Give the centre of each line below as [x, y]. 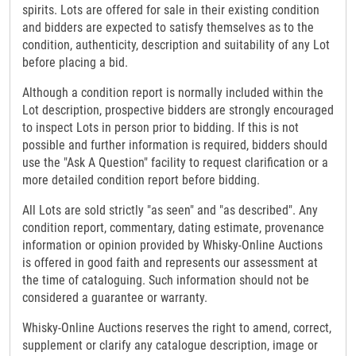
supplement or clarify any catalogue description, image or [170, 346]
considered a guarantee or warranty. [115, 298]
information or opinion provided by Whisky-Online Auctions [172, 246]
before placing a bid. [75, 63]
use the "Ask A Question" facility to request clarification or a [175, 163]
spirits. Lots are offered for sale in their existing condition [171, 10]
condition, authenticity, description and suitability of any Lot [176, 45]
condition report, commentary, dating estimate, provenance [173, 228]
